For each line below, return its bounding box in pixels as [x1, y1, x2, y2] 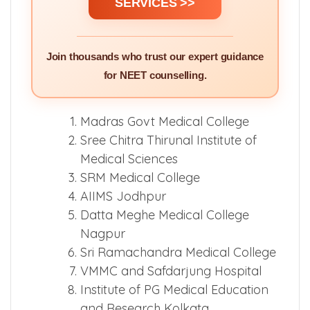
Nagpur [80, 225, 125, 241]
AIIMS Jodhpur [80, 188, 166, 204]
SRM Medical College [80, 169, 200, 185]
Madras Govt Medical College [80, 113, 249, 129]
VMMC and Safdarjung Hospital [80, 262, 262, 279]
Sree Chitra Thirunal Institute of [80, 131, 257, 148]
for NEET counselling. [103, 69, 207, 81]
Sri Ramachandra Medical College [80, 244, 276, 260]
